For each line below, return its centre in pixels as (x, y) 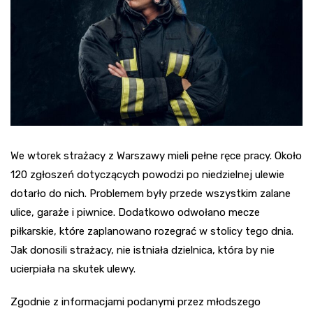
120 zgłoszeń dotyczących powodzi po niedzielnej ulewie (147, 174)
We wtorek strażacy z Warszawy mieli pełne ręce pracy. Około (156, 155)
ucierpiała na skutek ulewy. (73, 269)
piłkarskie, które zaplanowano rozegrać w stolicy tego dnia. (152, 231)
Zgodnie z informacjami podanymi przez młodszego (136, 301)
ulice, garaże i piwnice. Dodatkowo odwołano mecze (135, 212)
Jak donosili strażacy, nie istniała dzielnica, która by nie (143, 250)
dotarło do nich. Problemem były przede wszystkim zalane (151, 193)
